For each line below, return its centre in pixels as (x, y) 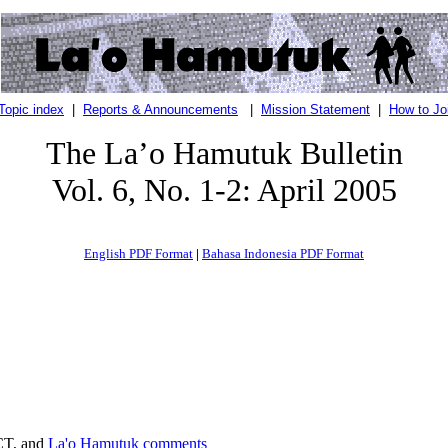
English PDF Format (138, 253)
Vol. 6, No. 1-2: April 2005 (224, 190)
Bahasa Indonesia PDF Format (283, 253)
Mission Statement (315, 109)
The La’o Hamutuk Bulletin (224, 153)
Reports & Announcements (160, 109)
